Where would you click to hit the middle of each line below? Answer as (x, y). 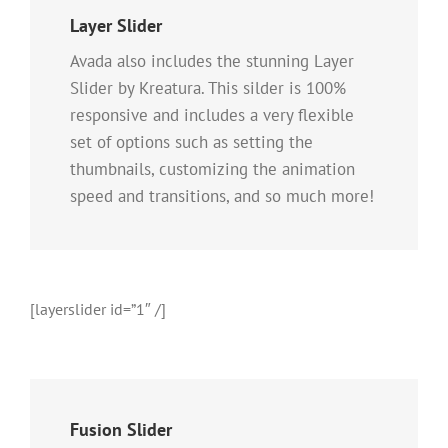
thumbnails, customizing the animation (212, 169)
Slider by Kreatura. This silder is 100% (208, 88)
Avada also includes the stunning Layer (212, 61)
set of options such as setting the (191, 142)
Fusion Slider (121, 430)
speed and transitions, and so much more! (222, 196)
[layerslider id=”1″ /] (98, 309)
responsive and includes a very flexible (212, 115)
